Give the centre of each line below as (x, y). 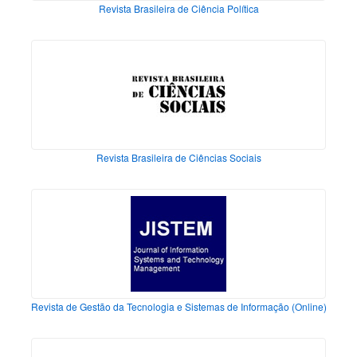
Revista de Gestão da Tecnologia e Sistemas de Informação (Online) (178, 307)
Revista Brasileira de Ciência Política (178, 9)
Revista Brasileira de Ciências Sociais (178, 158)
